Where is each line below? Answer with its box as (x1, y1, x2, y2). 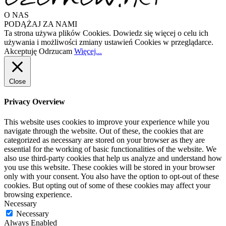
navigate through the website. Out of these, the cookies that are (4, 126, 203, 135)
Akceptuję (4, 47, 37, 56)
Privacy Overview (4, 97, 65, 106)
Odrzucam (39, 47, 72, 56)
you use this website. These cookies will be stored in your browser (4, 162, 215, 172)
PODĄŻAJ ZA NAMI (4, 20, 77, 29)
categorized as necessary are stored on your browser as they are (4, 135, 205, 144)
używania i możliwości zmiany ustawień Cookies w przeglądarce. (4, 38, 213, 47)
